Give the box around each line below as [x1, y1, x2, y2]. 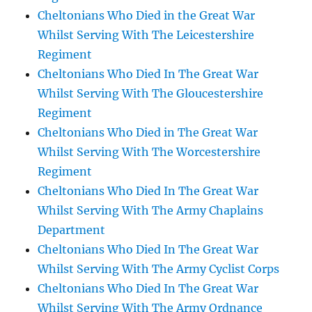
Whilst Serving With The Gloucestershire [38, 86, 264, 100]
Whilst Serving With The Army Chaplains [38, 203, 264, 217]
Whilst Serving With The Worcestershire [38, 145, 261, 159]
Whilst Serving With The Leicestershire [38, 28, 255, 42]
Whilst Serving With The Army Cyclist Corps [38, 262, 280, 276]
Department [38, 223, 106, 237]
